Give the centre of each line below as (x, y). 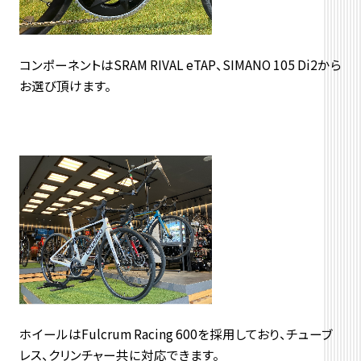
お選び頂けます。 (65, 85)
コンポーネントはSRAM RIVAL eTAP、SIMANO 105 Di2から (180, 64)
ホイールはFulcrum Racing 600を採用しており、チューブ (176, 334)
